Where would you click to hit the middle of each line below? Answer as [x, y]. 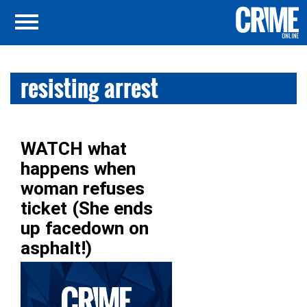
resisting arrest [89, 88]
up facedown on [85, 228]
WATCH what [74, 149]
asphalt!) [56, 248]
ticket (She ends [87, 208]
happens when [78, 169]
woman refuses [83, 188]
